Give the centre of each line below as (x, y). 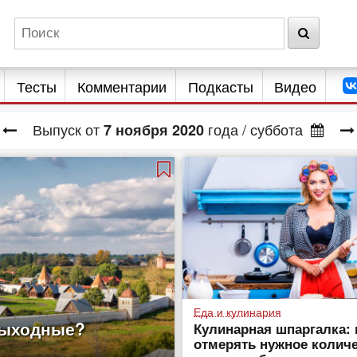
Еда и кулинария (238, 312)
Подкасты (220, 86)
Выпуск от (68, 129)
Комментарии (122, 86)
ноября (142, 130)
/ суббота (273, 129)
